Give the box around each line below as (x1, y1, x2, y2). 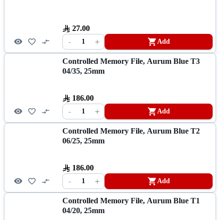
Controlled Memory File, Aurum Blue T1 (62, 196, 200, 205)
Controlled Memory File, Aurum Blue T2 (62, 126, 200, 135)
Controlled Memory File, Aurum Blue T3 (62, 56, 200, 65)
